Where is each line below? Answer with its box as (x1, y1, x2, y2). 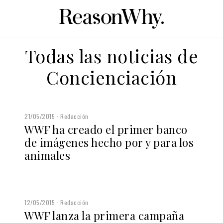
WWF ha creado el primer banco (24, 121, 188, 137)
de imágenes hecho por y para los (24, 134, 194, 150)
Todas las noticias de (24, 43, 199, 68)
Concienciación (46, 65, 177, 89)
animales (24, 147, 70, 163)
